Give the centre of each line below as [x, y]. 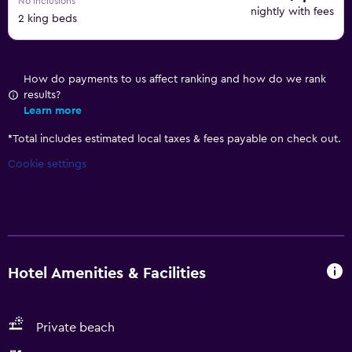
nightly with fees [292, 12]
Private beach [75, 328]
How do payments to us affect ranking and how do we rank [175, 79]
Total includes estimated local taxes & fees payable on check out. [177, 139]
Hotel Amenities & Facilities [107, 273]
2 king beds [48, 19]
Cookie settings [47, 164]
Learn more [53, 111]
